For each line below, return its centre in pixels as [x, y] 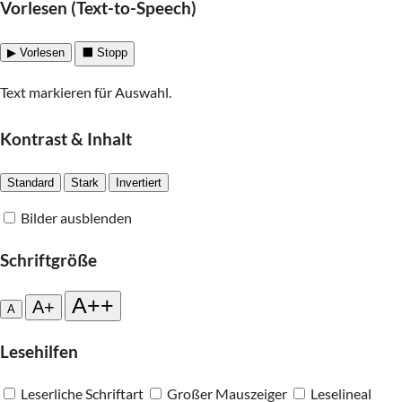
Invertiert [139, 182]
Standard [31, 182]
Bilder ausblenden [76, 217]
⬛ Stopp [105, 52]
